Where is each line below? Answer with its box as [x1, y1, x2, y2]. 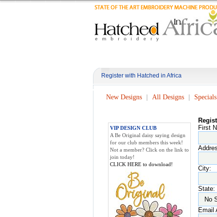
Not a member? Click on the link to [110, 147, 189, 153]
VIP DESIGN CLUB [110, 125, 156, 131]
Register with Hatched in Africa [101, 72, 182, 79]
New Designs [106, 93, 142, 101]
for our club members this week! [110, 139, 183, 145]
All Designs [152, 93, 184, 101]
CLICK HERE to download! [110, 161, 173, 167]
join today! [110, 154, 135, 160]
